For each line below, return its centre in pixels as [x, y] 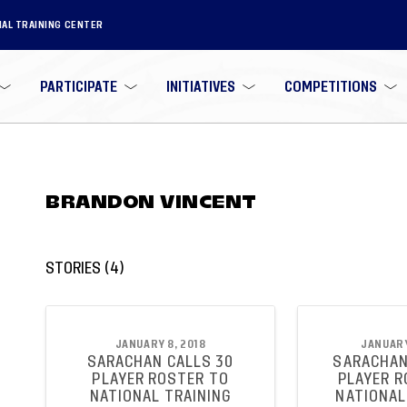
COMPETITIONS [330, 86]
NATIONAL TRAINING [160, 396]
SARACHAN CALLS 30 [160, 362]
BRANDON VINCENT [151, 202]
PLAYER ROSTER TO [160, 379]
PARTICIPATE [79, 86]
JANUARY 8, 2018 [160, 344]
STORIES [74, 269]
